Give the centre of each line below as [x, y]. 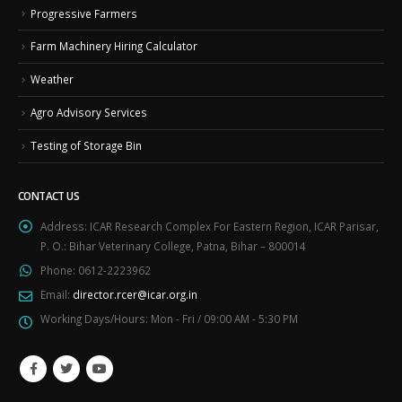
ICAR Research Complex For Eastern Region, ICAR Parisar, [234, 226]
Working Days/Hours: [94, 318]
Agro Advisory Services [89, 113]
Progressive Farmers [84, 13]
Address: [64, 226]
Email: [55, 294]
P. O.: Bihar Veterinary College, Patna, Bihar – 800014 [173, 245]
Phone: [58, 270]
